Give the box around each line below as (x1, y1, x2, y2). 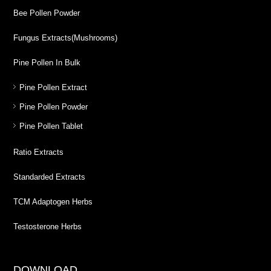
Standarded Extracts (13, 172, 86, 182)
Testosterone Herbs (13, 222, 82, 232)
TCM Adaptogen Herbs (13, 197, 93, 207)
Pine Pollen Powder (19, 102, 88, 112)
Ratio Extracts (13, 148, 64, 157)
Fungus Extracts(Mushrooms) (13, 33, 118, 43)
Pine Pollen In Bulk (13, 58, 81, 68)
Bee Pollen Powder (13, 8, 80, 18)
